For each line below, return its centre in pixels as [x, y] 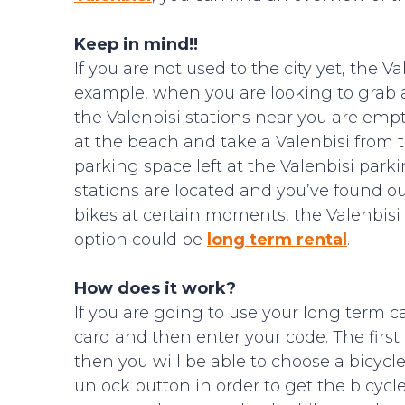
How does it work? [155, 288]
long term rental [277, 240]
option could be [141, 240]
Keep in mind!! [136, 44]
